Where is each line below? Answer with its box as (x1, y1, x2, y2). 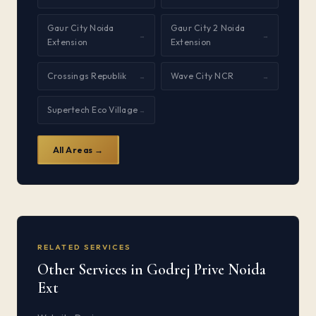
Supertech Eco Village (47, 104, 138, 115)
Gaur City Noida (47, 23, 114, 33)
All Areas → (52, 144, 104, 155)
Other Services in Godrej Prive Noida (37, 260, 266, 279)
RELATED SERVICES (37, 242, 131, 252)
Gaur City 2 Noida (171, 23, 245, 33)
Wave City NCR (171, 71, 234, 81)
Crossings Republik (47, 71, 127, 81)
